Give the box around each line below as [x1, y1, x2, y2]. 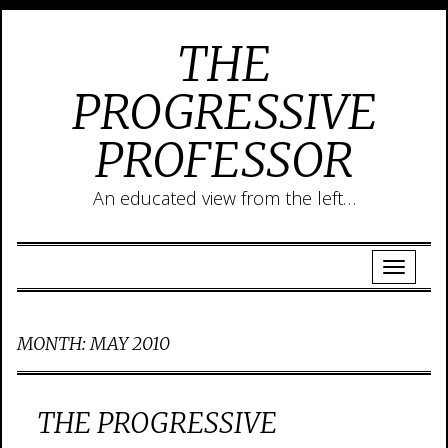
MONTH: [17, 332, 90, 355]
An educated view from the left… [92, 186, 356, 210]
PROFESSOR [95, 130, 353, 190]
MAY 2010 [90, 332, 170, 355]
